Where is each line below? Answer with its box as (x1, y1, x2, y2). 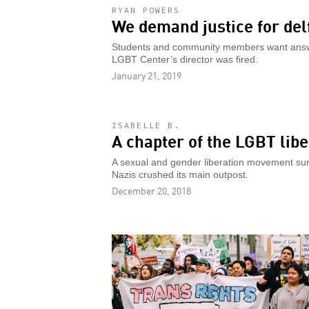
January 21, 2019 (112, 68, 181, 82)
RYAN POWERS (112, 4, 180, 15)
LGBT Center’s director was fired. (112, 54, 258, 65)
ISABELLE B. (112, 119, 180, 130)
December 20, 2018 (112, 183, 191, 197)
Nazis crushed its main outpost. (112, 169, 248, 180)
